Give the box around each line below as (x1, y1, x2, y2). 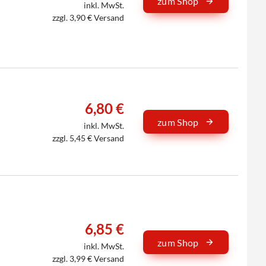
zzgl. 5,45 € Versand (52, 132, 125, 143)
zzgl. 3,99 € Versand (52, 254, 125, 264)
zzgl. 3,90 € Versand (52, 12, 125, 23)
